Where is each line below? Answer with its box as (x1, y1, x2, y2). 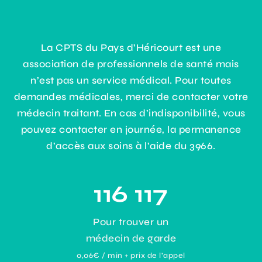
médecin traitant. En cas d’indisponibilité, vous (16, 106, 246, 119)
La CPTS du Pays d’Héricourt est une (40, 41, 222, 54)
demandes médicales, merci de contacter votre (13, 90, 249, 103)
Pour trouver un (93, 215, 169, 228)
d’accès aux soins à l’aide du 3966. (46, 139, 216, 152)
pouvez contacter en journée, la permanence (20, 123, 242, 136)
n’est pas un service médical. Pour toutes (30, 74, 232, 87)
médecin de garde (85, 232, 177, 244)
